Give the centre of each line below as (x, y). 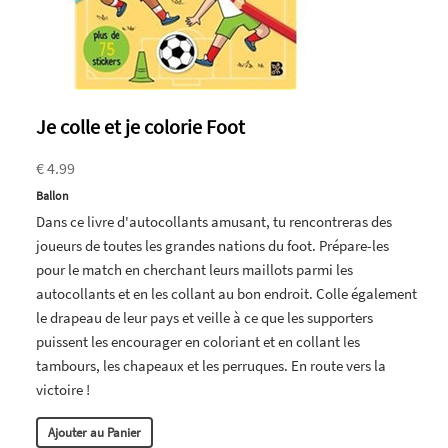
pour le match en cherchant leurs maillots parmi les (194, 269)
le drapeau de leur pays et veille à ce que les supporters (204, 317)
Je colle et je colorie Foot (140, 126)
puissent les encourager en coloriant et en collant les (198, 341)
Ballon (52, 195)
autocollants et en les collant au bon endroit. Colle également (226, 293)
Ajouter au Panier (94, 432)
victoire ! (63, 389)
